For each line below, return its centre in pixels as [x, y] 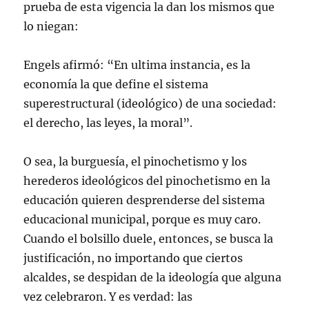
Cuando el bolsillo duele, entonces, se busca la [149, 239]
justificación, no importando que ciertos [133, 258]
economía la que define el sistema [116, 84]
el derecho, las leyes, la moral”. [108, 123]
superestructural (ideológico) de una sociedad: [150, 104]
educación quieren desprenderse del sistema [144, 200]
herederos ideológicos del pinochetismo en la [147, 181]
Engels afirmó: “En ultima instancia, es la [137, 65]
